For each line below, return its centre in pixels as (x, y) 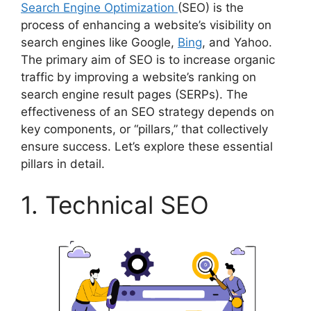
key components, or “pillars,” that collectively (144, 129)
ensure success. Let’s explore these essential (147, 146)
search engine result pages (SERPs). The (134, 94)
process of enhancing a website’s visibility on (146, 25)
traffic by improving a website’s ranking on (138, 77)
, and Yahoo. (237, 42)
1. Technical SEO (115, 205)
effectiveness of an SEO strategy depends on (148, 111)
